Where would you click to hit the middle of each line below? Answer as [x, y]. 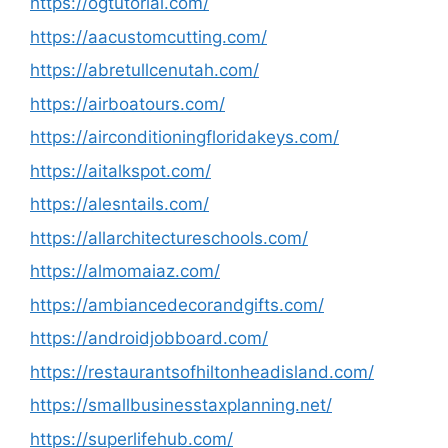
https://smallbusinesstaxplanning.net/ [181, 405]
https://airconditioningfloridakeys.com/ [184, 137]
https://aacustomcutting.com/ [148, 36]
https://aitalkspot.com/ [120, 170]
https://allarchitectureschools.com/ [169, 237]
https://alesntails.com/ [119, 204]
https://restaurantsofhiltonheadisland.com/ [202, 371]
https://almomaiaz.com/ [125, 271]
